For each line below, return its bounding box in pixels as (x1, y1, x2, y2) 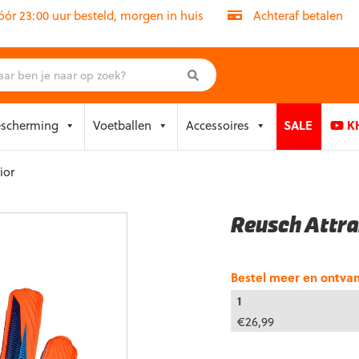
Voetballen (93, 116, 151, 134)
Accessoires (186, 116, 249, 134)
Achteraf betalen (250, 6, 343, 24)
